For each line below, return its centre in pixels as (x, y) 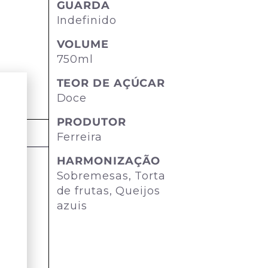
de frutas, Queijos (108, 191)
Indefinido (86, 21)
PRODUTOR (91, 122)
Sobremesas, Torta (111, 176)
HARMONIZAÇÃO (109, 161)
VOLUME (83, 45)
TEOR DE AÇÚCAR (111, 83)
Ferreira (79, 137)
